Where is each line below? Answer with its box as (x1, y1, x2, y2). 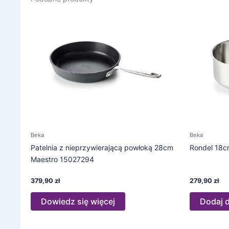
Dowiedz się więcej (41, 196, 115, 207)
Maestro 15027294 (31, 155, 94, 164)
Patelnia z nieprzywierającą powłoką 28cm (31, 143, 173, 152)
